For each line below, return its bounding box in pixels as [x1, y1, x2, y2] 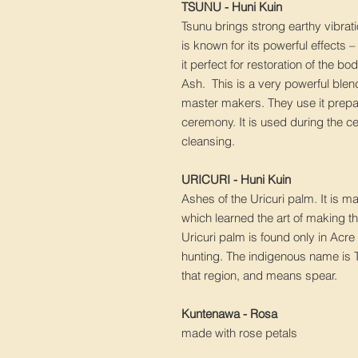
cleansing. [181, 133, 235, 149]
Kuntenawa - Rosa [181, 306, 277, 322]
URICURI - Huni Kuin [181, 172, 291, 188]
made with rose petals [181, 325, 297, 341]
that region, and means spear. [181, 268, 340, 284]
